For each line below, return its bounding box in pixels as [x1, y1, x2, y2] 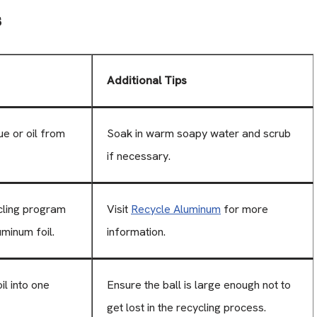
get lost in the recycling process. [107, 299, 266, 315]
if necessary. [107, 148, 171, 163]
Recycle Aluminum [131, 201, 221, 217]
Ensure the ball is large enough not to [107, 277, 291, 292]
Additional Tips [107, 72, 187, 88]
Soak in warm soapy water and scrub [107, 125, 291, 141]
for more [221, 201, 268, 217]
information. [107, 224, 166, 239]
